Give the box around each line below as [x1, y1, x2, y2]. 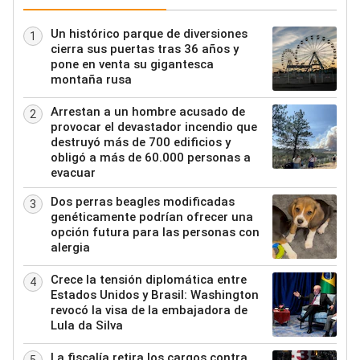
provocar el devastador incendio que [51, 119, 257, 134]
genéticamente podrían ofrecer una [51, 209, 253, 224]
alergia [51, 239, 90, 255]
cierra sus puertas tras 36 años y [51, 41, 239, 56]
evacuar [51, 165, 96, 180]
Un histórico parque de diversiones [51, 26, 247, 41]
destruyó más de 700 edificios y [51, 134, 231, 149]
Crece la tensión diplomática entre [51, 272, 247, 287]
